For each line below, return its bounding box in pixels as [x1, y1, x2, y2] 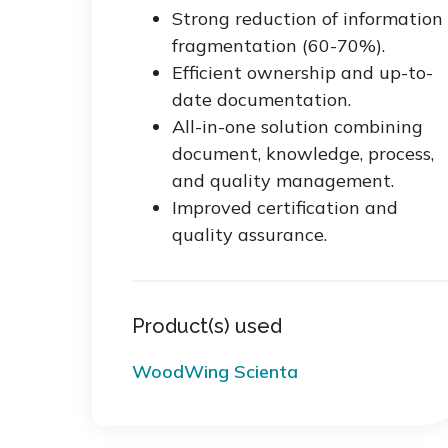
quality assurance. [172, 223, 327, 247]
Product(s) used [132, 314, 282, 339]
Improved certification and [172, 196, 398, 220]
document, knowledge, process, [172, 142, 434, 166]
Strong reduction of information [172, 7, 443, 31]
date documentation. [172, 88, 351, 112]
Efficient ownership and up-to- [172, 61, 433, 85]
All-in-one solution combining [172, 115, 423, 139]
